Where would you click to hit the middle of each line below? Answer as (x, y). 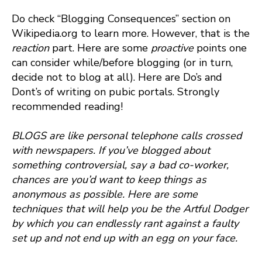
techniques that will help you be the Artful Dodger (130, 208)
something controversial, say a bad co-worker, (120, 165)
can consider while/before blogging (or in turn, (122, 62)
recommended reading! (67, 106)
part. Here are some (101, 48)
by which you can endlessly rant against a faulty (125, 223)
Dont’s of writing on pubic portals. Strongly (116, 92)
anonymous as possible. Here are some (105, 194)
